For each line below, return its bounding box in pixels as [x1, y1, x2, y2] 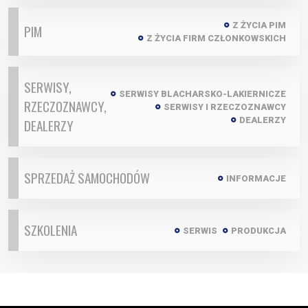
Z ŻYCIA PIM [232, 20, 286, 30]
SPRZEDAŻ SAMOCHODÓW [24, 168, 150, 188]
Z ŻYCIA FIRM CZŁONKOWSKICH [146, 33, 286, 43]
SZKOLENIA [24, 220, 77, 240]
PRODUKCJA [231, 225, 286, 236]
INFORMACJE [226, 173, 286, 184]
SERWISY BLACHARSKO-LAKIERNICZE [119, 88, 286, 99]
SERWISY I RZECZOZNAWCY [164, 101, 286, 112]
